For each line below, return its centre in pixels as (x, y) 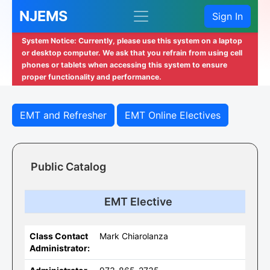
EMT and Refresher (63, 115)
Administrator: (60, 248)
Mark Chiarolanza (134, 236)
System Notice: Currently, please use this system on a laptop (132, 41)
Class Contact (59, 236)
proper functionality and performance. (92, 77)
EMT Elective (138, 202)
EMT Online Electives (173, 115)
